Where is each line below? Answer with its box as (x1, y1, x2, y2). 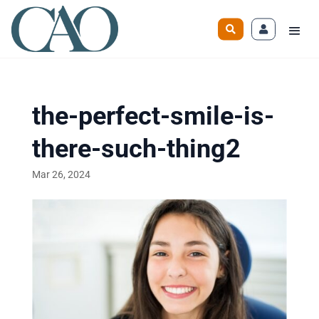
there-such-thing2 (31, 134, 241, 164)
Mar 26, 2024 (31, 169, 90, 180)
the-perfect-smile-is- (31, 101, 274, 131)
